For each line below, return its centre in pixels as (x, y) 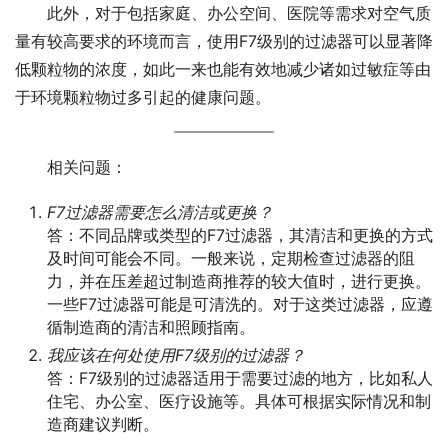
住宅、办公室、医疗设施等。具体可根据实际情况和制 (239, 401)
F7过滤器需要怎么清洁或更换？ (160, 212)
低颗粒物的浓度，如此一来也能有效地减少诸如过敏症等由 (223, 69)
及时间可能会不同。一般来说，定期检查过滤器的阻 (231, 258)
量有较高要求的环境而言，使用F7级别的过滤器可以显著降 (224, 41)
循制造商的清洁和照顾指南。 (151, 327)
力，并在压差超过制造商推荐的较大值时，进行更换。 (239, 281)
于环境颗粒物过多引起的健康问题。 (143, 97)
